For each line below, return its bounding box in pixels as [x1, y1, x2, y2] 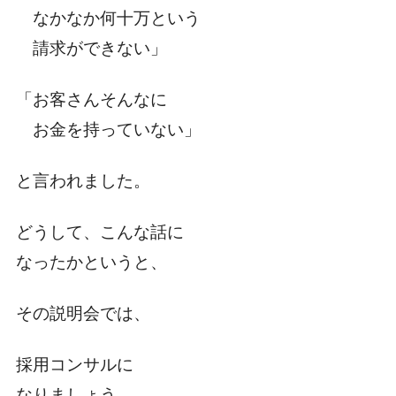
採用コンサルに [15, 355, 133, 375]
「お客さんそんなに [15, 90, 167, 110]
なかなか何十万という [15, 9, 201, 28]
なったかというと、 [15, 253, 167, 272]
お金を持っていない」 [15, 120, 201, 140]
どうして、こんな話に [15, 223, 184, 242]
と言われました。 [15, 171, 150, 191]
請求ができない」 [15, 39, 167, 58]
